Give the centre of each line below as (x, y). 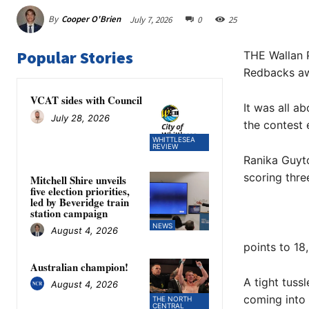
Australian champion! (79, 267)
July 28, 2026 (80, 118)
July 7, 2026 (151, 19)
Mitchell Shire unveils (78, 180)
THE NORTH (172, 298)
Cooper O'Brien (91, 19)
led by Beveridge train (80, 202)
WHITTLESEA (174, 139)
